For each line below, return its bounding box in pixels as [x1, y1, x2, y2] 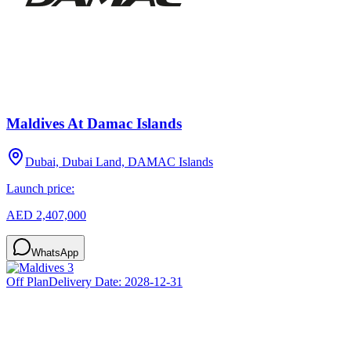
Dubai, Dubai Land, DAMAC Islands [25, 154, 213, 168]
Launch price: [6, 181, 74, 195]
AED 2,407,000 [6, 208, 86, 222]
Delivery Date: [49, 274, 125, 288]
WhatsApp [31, 246, 78, 259]
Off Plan [6, 274, 49, 288]
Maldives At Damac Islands [6, 115, 182, 132]
